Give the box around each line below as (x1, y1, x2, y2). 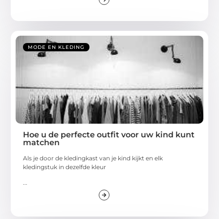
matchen (23, 137, 60, 147)
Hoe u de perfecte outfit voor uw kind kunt (23, 130, 195, 139)
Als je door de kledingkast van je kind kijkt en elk (23, 154, 163, 162)
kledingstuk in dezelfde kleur (23, 163, 107, 171)
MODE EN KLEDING (28, 44, 85, 50)
